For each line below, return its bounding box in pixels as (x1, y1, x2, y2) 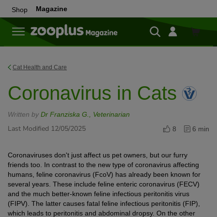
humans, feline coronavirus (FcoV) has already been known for (8, 170, 201, 178)
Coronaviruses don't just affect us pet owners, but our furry (8, 151, 187, 159)
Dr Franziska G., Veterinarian (41, 110, 130, 118)
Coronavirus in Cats (8, 82, 182, 104)
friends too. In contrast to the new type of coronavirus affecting (8, 161, 199, 169)
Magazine (36, 5, 67, 13)
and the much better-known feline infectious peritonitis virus (8, 190, 189, 198)
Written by (8, 110, 41, 118)
